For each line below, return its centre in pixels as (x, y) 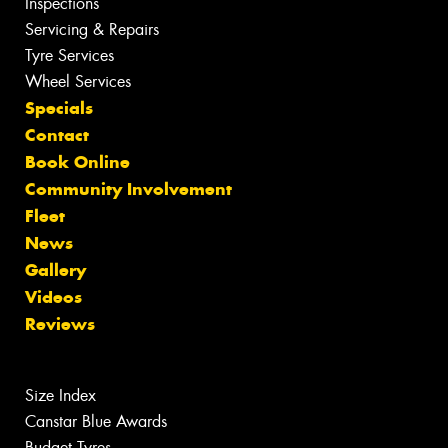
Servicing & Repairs (92, 30)
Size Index (60, 396)
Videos (53, 297)
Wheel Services (78, 82)
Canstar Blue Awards (96, 422)
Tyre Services (69, 56)
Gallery (55, 270)
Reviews (60, 324)
